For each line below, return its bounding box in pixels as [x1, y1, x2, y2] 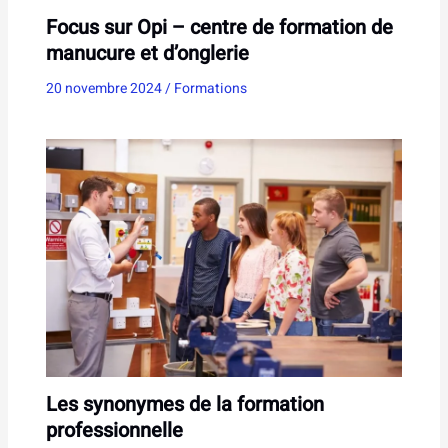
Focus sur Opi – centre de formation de [45, 12, 393, 42]
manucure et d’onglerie [45, 38, 249, 68]
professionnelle [45, 415, 183, 445]
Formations [173, 77, 247, 99]
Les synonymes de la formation [45, 389, 324, 419]
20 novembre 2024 [45, 77, 165, 99]
